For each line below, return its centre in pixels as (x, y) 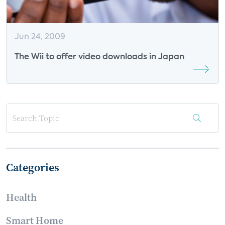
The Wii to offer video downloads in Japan (99, 57)
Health (21, 197)
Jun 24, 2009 (40, 37)
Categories (33, 167)
